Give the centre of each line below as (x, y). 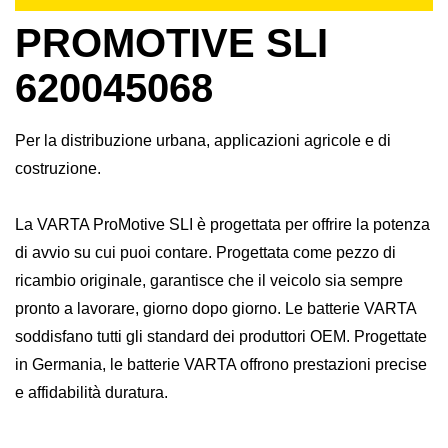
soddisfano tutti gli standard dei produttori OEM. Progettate (221, 337)
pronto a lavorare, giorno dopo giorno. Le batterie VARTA (215, 309)
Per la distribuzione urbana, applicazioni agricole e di (203, 141)
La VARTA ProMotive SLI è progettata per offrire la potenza (222, 225)
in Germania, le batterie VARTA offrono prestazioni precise (221, 365)
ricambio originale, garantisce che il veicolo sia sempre (209, 281)
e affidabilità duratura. (91, 393)
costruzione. (58, 169)
